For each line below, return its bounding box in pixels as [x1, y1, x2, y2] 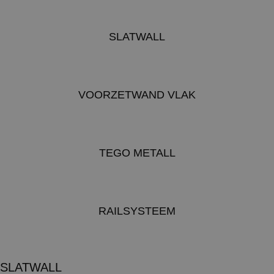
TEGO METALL [98, 147, 176, 160]
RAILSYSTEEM [98, 205, 176, 218]
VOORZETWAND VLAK [78, 89, 196, 102]
